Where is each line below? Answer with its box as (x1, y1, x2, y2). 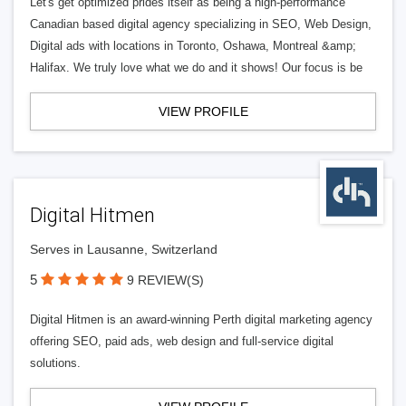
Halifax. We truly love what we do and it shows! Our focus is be (30, 61, 362, 74)
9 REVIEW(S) (127, 273, 204, 287)
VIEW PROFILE (158, 104, 248, 119)
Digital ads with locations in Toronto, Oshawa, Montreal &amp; (30, 39, 356, 53)
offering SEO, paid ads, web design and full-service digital (30, 334, 333, 348)
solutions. (30, 356, 81, 370)
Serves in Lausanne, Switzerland (30, 242, 217, 256)
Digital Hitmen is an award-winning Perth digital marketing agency (30, 313, 372, 326)
